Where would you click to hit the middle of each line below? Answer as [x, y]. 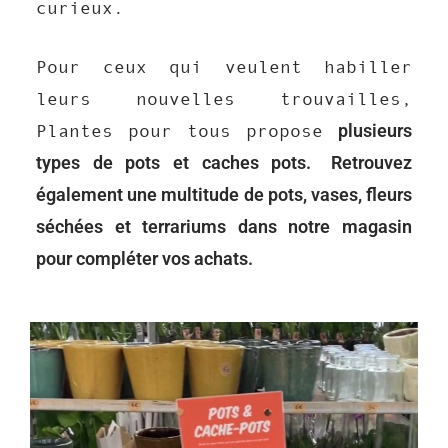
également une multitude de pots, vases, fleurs [224, 195]
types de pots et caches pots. [174, 163]
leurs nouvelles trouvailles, [224, 99]
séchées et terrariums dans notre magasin [224, 227]
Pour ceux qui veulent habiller [224, 67]
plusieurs [375, 131]
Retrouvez [372, 163]
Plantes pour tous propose [187, 131]
